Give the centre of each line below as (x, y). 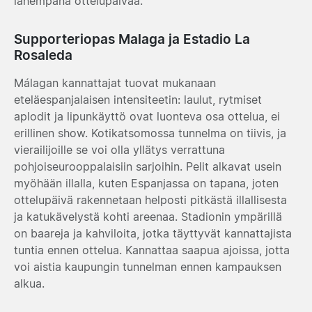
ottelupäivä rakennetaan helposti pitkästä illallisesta (150, 200)
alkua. (29, 283)
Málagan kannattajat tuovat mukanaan (115, 83)
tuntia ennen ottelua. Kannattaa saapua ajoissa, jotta (152, 250)
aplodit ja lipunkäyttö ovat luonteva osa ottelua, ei (147, 116)
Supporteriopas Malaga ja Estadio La (132, 39)
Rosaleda (43, 55)
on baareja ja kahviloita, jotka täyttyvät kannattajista (153, 233)
